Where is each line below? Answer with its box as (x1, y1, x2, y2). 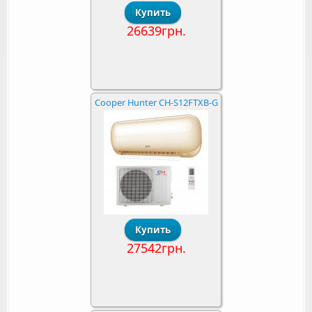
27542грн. (126, 239, 186, 256)
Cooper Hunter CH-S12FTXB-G (94, 95, 218, 109)
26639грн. (126, 22, 186, 39)
